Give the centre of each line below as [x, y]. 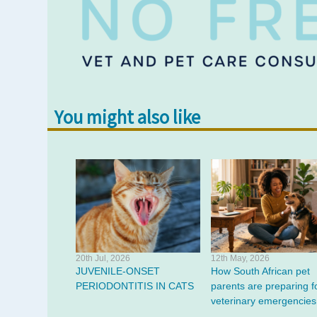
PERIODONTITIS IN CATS [135, 286]
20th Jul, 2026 [103, 259]
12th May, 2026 [240, 259]
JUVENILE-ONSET [118, 271]
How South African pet [260, 271]
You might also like [127, 117]
